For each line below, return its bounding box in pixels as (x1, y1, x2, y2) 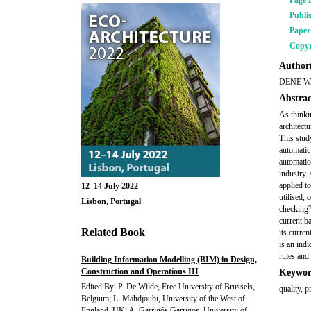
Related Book (81, 226, 145, 238)
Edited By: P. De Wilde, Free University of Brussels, (81, 282, 255, 292)
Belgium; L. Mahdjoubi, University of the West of (81, 294, 245, 303)
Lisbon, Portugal (81, 196, 141, 206)
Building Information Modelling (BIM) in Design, (81, 255, 257, 264)
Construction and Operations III (81, 267, 199, 276)
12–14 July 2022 (81, 181, 138, 191)
